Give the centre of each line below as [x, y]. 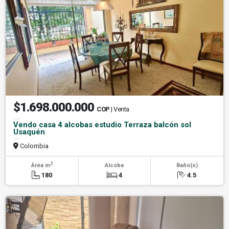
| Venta [120, 109]
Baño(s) [187, 165]
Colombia [33, 146]
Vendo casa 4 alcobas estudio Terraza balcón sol [102, 124]
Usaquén [29, 132]
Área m [40, 165]
